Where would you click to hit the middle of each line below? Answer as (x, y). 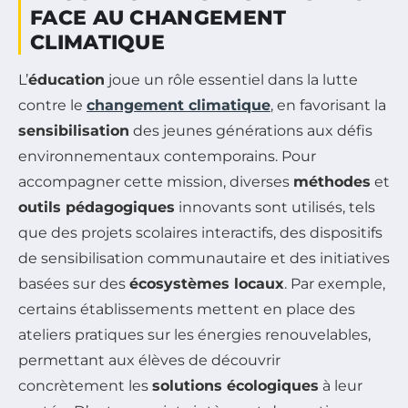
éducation (66, 80)
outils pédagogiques (97, 208)
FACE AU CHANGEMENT (158, 18)
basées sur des (74, 284)
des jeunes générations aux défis (251, 131)
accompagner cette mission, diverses (156, 182)
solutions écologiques (235, 386)
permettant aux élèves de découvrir (149, 361)
